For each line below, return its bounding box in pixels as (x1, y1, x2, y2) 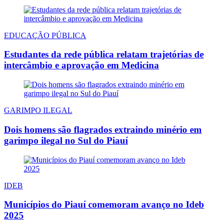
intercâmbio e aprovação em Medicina (4, 60, 159, 71)
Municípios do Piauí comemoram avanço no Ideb (4, 199, 204, 210)
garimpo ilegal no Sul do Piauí (4, 135, 128, 146)
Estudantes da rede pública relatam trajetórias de (4, 49, 204, 60)
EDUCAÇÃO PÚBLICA (4, 31, 86, 40)
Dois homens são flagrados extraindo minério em (4, 124, 202, 135)
